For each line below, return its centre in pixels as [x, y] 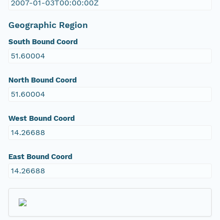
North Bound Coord [42, 80]
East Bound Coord [40, 157]
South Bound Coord [43, 42]
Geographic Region [48, 25]
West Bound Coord [41, 119]
